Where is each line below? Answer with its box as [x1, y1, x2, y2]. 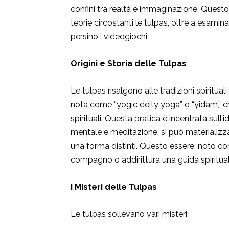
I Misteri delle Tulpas [71, 182, 157, 192]
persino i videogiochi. [71, 32, 149, 42]
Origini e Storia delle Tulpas [71, 59, 187, 69]
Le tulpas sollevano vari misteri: [71, 209, 189, 219]
